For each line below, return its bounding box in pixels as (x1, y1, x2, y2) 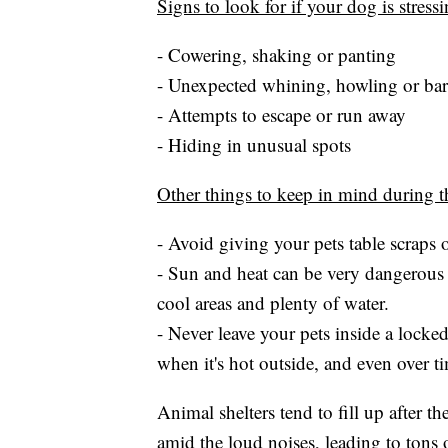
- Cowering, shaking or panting (157, 42, 396, 68)
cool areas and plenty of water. (157, 290, 389, 316)
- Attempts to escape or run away (157, 102, 406, 128)
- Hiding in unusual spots (157, 132, 351, 158)
